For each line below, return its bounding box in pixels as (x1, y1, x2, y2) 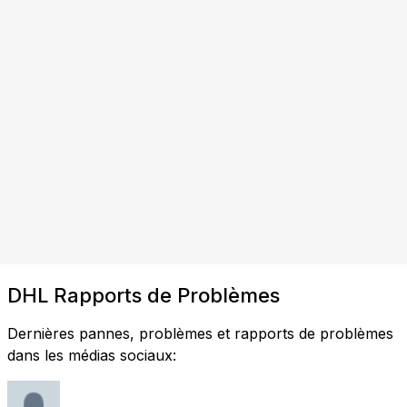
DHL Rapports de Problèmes (7, 283, 280, 307)
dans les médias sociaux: (7, 345, 176, 364)
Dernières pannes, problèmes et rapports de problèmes (7, 323, 393, 342)
